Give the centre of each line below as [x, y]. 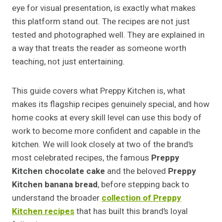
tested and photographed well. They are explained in [108, 35]
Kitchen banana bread [55, 185]
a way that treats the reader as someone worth [99, 49]
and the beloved [137, 171]
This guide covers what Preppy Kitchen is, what [99, 91]
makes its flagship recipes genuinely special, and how [111, 105]
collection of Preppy [141, 198]
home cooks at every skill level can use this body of [107, 118]
